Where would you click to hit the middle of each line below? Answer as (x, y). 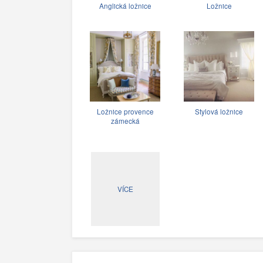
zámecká (125, 121)
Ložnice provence (125, 111)
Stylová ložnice (219, 111)
